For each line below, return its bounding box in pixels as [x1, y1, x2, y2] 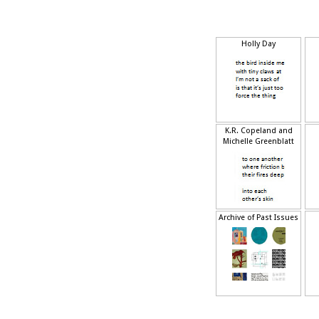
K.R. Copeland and [224, 126, 293, 135]
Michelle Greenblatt [223, 137, 294, 146]
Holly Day [241, 39, 276, 48]
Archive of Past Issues [219, 213, 298, 222]
